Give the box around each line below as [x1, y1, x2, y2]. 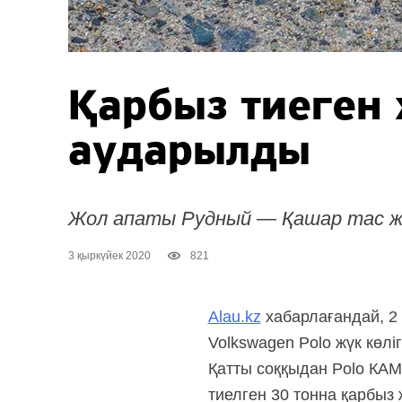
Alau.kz [207, 308, 261, 327]
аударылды [67, 129, 310, 176]
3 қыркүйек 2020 [67, 249, 151, 263]
